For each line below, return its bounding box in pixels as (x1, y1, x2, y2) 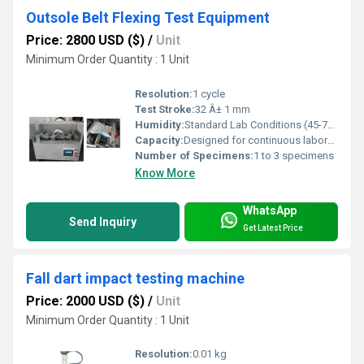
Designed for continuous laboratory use (184, 133, 327, 146)
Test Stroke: (135, 102, 195, 115)
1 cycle (193, 87, 225, 100)
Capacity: (135, 133, 184, 146)
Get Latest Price (243, 223, 303, 233)
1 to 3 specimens (253, 149, 334, 162)
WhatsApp (243, 204, 297, 218)
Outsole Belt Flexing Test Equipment (26, 8, 270, 26)
